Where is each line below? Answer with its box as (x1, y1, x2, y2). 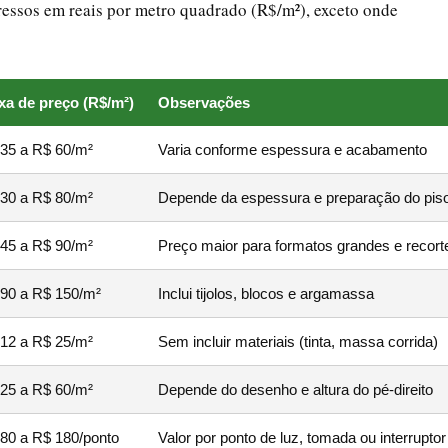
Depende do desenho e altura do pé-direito (158, 380, 433, 398)
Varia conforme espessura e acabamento (158, 140, 427, 158)
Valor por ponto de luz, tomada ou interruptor (158, 428, 446, 446)
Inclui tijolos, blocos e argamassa (158, 284, 374, 302)
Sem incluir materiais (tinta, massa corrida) (158, 332, 438, 350)
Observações (158, 93, 250, 111)
